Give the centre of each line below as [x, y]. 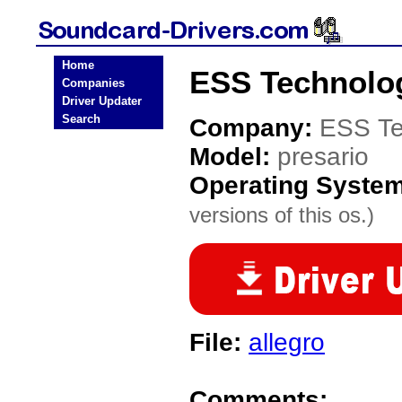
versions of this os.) [282, 215]
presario [323, 157]
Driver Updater [102, 101]
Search [81, 119]
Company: [254, 128]
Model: [233, 157]
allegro [287, 342]
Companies [93, 83]
